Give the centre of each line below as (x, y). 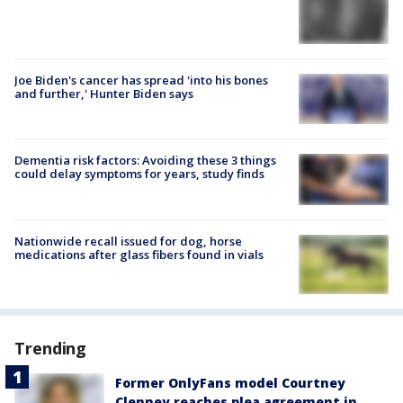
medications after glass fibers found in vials (139, 254)
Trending (51, 349)
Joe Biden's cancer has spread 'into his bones (141, 81)
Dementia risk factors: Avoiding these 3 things (145, 161)
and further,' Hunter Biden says (104, 94)
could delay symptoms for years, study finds (139, 174)
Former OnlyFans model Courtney (230, 383)
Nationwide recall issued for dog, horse (128, 241)
